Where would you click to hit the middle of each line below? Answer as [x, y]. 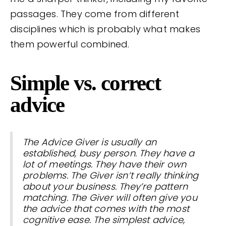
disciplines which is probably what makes [105, 29]
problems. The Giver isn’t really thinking [111, 176]
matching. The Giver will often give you [110, 198]
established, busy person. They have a [109, 153]
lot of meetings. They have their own [105, 164]
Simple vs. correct [85, 83]
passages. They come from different [95, 14]
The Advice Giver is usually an [90, 142]
